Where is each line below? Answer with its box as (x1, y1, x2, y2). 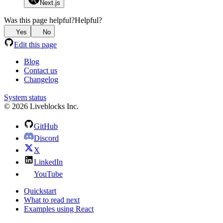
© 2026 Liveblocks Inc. (4, 102, 79, 111)
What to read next (24, 195, 80, 204)
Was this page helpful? (4, 15, 75, 24)
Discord (34, 133, 59, 142)
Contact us (24, 66, 57, 75)
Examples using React (24, 204, 94, 213)
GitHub (34, 121, 58, 130)
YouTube (34, 169, 63, 178)
